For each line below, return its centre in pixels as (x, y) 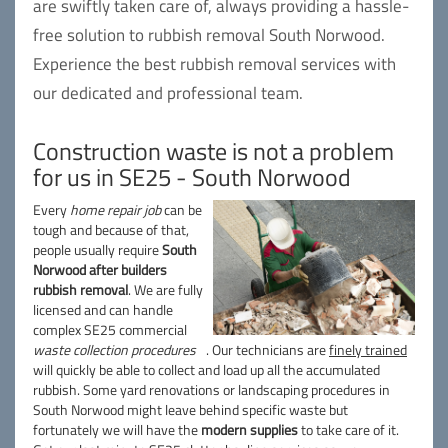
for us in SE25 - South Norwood (192, 177)
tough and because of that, (111, 229)
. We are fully (165, 289)
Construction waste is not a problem (213, 151)
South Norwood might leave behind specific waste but (190, 409)
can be (181, 209)
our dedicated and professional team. (168, 93)
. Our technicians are (267, 349)
